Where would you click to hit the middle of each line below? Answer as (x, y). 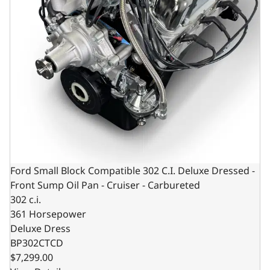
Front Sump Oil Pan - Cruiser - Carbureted (105, 185)
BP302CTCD (37, 243)
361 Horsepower (48, 214)
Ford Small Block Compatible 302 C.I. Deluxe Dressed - (133, 170)
